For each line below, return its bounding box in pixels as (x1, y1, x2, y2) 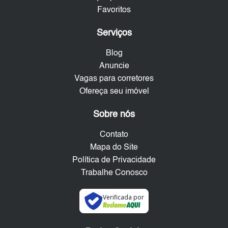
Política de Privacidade (72, 156, 156, 165)
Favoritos (97, 6, 131, 15)
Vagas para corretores (74, 75, 154, 83)
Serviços (96, 28, 132, 38)
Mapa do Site (90, 144, 138, 152)
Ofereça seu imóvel (79, 88, 149, 96)
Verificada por (102, 193, 144, 202)
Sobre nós (93, 110, 135, 120)
